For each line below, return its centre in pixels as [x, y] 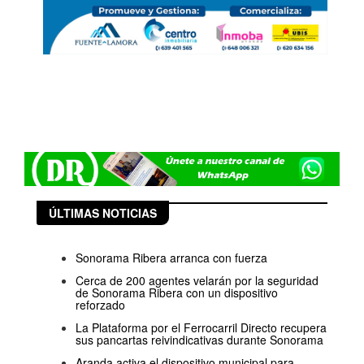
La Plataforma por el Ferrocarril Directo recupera [201, 328]
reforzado [100, 305]
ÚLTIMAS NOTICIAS [103, 213]
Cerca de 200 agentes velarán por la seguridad [197, 281]
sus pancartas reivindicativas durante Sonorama [199, 340]
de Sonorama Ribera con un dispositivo [177, 293]
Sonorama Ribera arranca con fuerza [171, 258]
